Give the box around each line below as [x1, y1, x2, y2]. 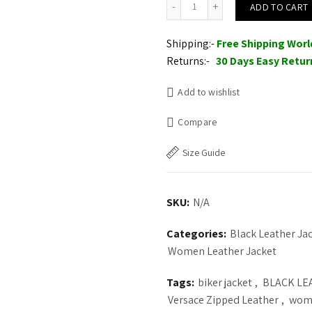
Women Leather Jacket [168, 243, 276, 258]
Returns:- [166, 53, 210, 68]
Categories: [166, 226, 228, 241]
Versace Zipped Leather [168, 292, 279, 307]
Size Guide [182, 146, 225, 159]
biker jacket [198, 274, 252, 290]
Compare [178, 115, 217, 128]
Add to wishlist [178, 86, 240, 98]
